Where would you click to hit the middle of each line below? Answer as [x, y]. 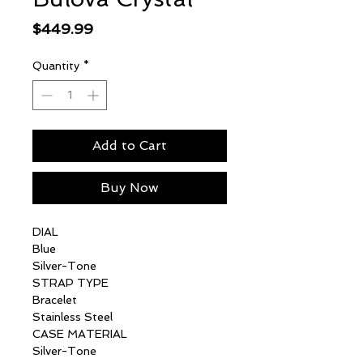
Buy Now [130, 187]
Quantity [56, 65]
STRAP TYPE [70, 282]
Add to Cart [130, 145]
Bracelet [55, 299]
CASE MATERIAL [80, 333]
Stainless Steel [73, 316]
